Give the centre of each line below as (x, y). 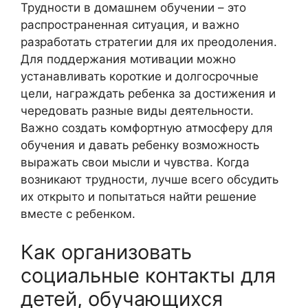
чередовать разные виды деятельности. (137, 111)
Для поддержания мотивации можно (128, 59)
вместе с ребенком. (78, 214)
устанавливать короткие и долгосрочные (140, 77)
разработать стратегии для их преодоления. (149, 42)
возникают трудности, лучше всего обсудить (150, 180)
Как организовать (106, 252)
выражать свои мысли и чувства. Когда (135, 163)
